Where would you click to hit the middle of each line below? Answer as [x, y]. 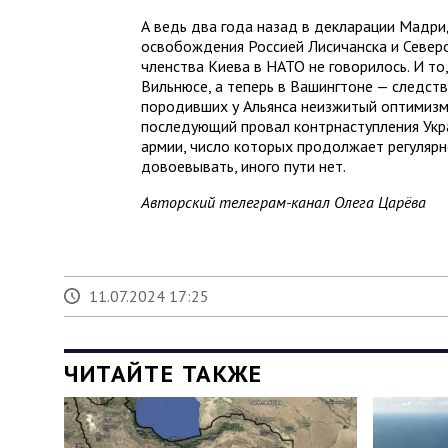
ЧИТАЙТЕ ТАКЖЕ [163, 373]
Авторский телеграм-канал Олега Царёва [284, 201]
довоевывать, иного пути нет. [244, 165]
